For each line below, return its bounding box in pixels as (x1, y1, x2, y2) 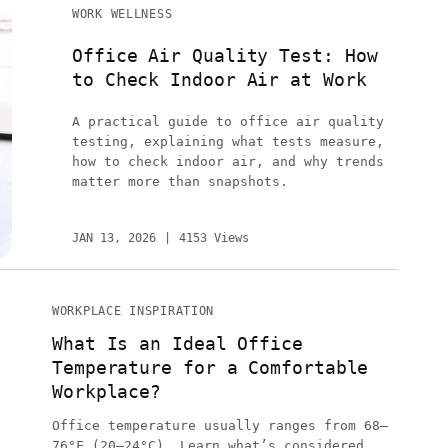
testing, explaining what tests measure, (72, 134, 384, 150)
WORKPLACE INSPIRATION (52, 304, 215, 319)
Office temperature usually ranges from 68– (52, 417, 388, 433)
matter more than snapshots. (72, 174, 288, 190)
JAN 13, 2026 (72, 230, 156, 245)
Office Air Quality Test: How (72, 44, 378, 66)
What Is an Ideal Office (52, 333, 303, 354)
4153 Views (179, 230, 249, 245)
